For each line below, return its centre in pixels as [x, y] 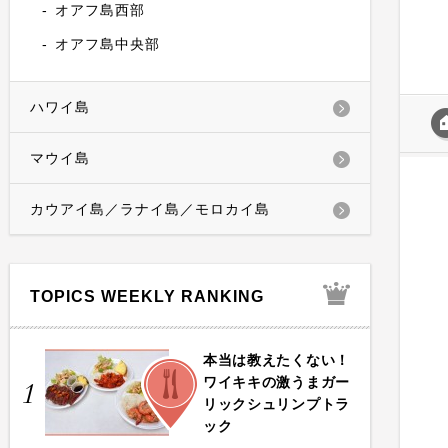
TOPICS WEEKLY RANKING [147, 296]
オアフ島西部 [100, 10]
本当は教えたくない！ [276, 360]
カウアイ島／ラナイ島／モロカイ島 [150, 209]
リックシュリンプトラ [276, 404]
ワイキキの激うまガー [276, 382]
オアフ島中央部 [107, 44]
